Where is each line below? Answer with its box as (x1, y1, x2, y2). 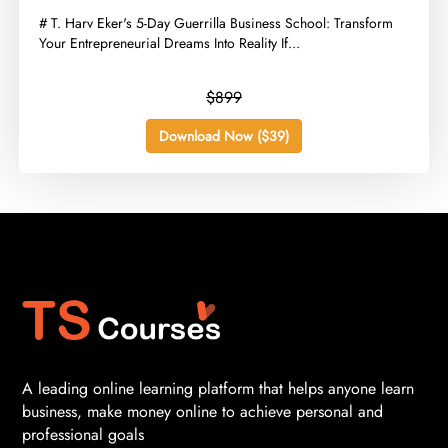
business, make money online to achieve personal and (22, 400, 383, 423)
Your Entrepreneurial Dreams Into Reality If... (39, 32, 301, 53)
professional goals (22, 423, 144, 446)
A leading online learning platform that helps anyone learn (22, 377, 414, 400)
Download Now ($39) (159, 125, 289, 146)
